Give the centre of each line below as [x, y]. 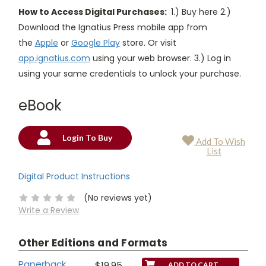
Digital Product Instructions [74, 176]
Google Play [95, 42]
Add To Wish [220, 141]
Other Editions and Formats [93, 243]
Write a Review [48, 210]
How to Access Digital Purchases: [93, 12]
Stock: [28, 159]
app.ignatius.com [54, 58]
